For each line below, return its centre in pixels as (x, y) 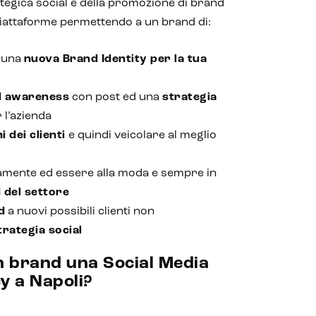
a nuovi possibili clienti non (80, 212)
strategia (190, 97)
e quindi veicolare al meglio (141, 135)
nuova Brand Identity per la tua (115, 59)
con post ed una (116, 97)
